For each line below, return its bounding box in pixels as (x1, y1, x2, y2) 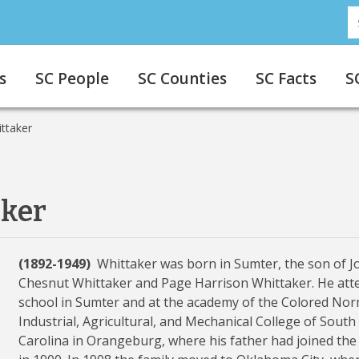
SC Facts (256, 68, 317, 89)
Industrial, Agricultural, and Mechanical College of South (18, 313, 356, 330)
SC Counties (138, 68, 227, 89)
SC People (35, 68, 109, 89)
